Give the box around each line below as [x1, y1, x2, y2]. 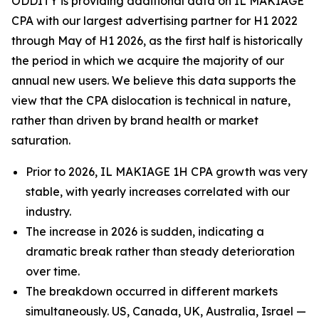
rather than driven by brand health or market [11, 113, 258, 127]
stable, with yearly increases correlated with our [26, 184, 290, 199]
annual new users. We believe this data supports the [11, 73, 296, 88]
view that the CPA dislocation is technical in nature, [11, 93, 291, 108]
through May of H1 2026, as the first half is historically [11, 33, 303, 48]
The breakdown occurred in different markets [26, 284, 278, 298]
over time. [26, 264, 80, 278]
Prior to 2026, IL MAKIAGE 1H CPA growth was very [26, 164, 308, 179]
